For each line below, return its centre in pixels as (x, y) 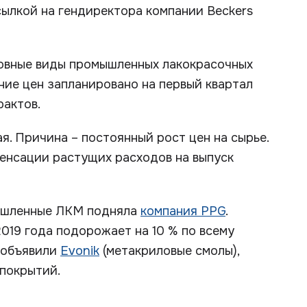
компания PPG (183, 211)
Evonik (80, 251)
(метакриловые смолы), (169, 251)
